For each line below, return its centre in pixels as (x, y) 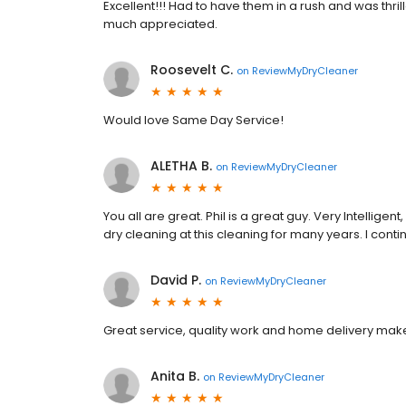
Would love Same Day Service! (193, 120)
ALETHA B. (181, 166)
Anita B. (175, 376)
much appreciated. (160, 24)
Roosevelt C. (192, 70)
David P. (176, 280)
